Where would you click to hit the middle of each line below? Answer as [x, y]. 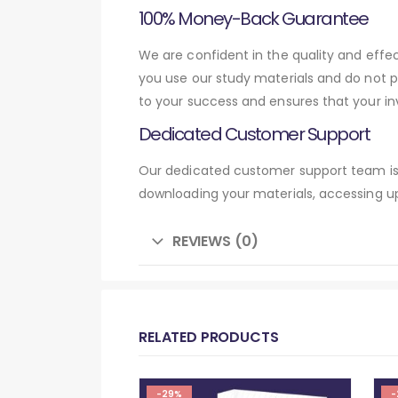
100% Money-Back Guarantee [254, 18]
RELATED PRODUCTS [209, 337]
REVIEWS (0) [215, 241]
